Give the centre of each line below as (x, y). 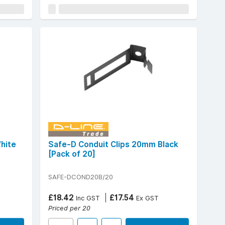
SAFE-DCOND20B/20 (81, 177)
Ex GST (146, 198)
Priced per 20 (69, 208)
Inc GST (87, 198)
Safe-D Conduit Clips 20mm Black (113, 144)
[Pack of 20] (72, 154)
